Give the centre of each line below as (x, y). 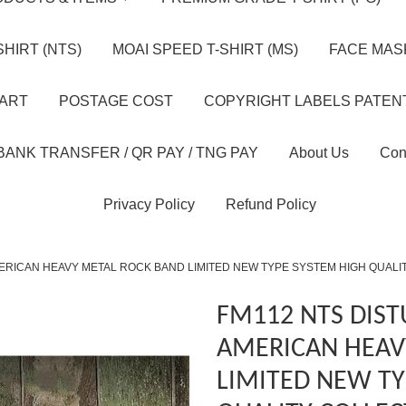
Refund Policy (271, 204)
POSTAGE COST (116, 101)
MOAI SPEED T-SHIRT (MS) (205, 49)
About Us (319, 153)
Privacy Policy (149, 204)
